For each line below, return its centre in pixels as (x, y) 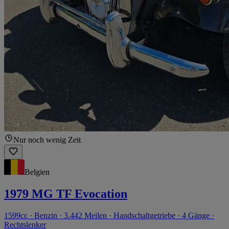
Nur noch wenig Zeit (47, 140)
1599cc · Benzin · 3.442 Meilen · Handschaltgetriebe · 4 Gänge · (109, 216)
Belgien (37, 172)
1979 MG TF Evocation (66, 194)
